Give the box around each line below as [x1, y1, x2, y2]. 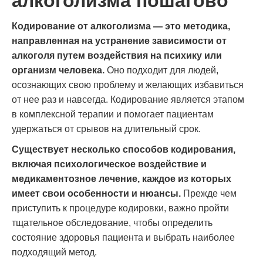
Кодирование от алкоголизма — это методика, [12, 21, 230, 31]
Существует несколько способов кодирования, [12, 144, 235, 154]
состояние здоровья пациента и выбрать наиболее [12, 232, 235, 242]
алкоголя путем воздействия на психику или [12, 50, 222, 60]
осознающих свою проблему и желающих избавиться [12, 80, 244, 90]
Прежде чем [181, 188, 237, 198]
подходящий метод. [12, 247, 97, 257]
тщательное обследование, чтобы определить [12, 218, 213, 228]
